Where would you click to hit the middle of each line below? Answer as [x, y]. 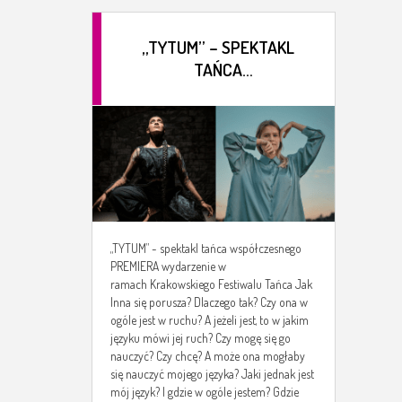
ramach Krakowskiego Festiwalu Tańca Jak [211, 284]
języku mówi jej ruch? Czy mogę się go [201, 338]
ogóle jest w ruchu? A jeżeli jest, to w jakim [210, 320]
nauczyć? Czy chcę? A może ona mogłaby [208, 356]
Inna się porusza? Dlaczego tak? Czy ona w [209, 302]
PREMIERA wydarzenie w [168, 267]
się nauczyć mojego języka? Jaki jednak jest [212, 374]
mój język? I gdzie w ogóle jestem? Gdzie [205, 392]
